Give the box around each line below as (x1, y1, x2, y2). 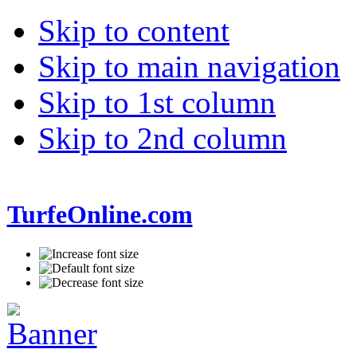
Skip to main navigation (38, 49, 340, 84)
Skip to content (38, 14, 229, 48)
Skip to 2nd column (38, 121, 287, 155)
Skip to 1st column (38, 85, 276, 120)
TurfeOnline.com (6, 200, 193, 229)
